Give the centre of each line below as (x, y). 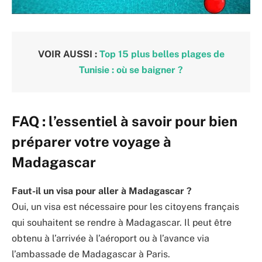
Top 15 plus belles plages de (162, 54)
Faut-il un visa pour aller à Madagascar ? (102, 191)
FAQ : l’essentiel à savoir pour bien (125, 121)
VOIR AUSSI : (68, 54)
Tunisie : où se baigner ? (131, 70)
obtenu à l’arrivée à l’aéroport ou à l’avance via (111, 238)
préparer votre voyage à (92, 141)
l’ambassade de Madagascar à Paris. (91, 254)
